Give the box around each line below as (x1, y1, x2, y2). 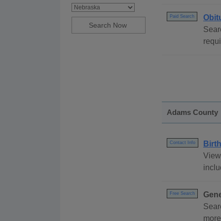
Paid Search (170, 14, 194, 19)
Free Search (170, 191, 195, 196)
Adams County (167, 108, 218, 117)
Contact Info (170, 140, 195, 146)
